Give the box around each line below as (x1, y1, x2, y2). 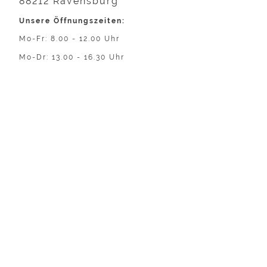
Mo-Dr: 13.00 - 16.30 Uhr (19, 52, 125, 61)
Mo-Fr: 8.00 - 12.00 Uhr (19, 34, 120, 44)
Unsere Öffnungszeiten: (19, 16, 125, 26)
